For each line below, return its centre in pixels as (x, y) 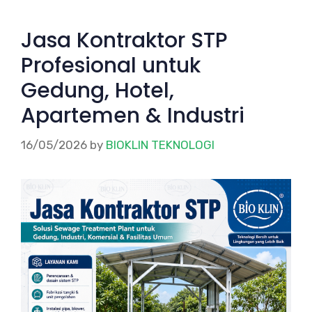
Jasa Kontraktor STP (124, 41)
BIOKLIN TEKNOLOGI (160, 145)
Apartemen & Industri (133, 116)
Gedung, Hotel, (97, 91)
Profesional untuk (111, 66)
